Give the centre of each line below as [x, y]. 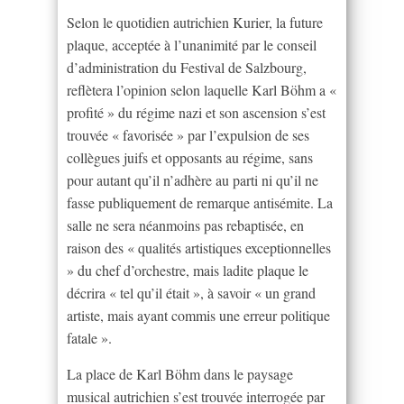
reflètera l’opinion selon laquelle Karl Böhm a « [202, 90]
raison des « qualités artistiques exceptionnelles [199, 248]
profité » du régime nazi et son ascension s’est [196, 113]
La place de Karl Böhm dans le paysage [180, 374]
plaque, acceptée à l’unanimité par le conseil [192, 45]
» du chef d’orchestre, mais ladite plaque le [188, 271]
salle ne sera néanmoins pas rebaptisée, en [185, 225]
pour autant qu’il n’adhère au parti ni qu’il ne [193, 180]
